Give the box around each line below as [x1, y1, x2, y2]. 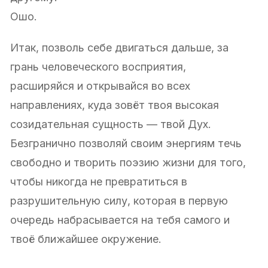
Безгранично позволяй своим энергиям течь [10, 136, 242, 150]
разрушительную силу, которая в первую [10, 194, 228, 207]
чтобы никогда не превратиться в [10, 175, 187, 188]
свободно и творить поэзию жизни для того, [10, 156, 246, 169]
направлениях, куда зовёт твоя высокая [10, 98, 219, 111]
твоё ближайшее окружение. [10, 232, 162, 245]
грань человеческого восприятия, [10, 60, 186, 73]
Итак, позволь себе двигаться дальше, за [10, 41, 229, 54]
